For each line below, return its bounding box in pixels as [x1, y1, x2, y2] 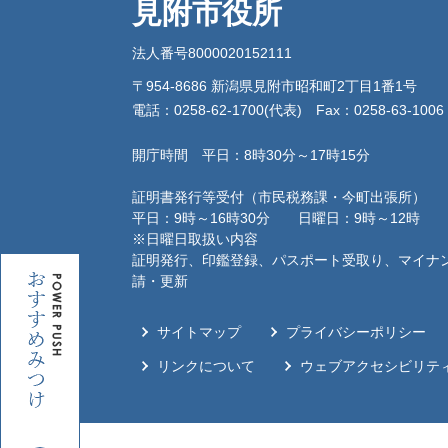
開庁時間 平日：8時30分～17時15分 [132, 147, 370, 164]
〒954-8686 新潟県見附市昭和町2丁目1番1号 [132, 78, 417, 95]
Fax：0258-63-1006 [316, 102, 444, 119]
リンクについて [157, 358, 255, 375]
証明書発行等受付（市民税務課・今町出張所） [132, 189, 426, 206]
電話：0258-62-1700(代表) [132, 102, 316, 119]
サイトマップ [157, 324, 241, 341]
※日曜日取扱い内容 [132, 231, 258, 248]
